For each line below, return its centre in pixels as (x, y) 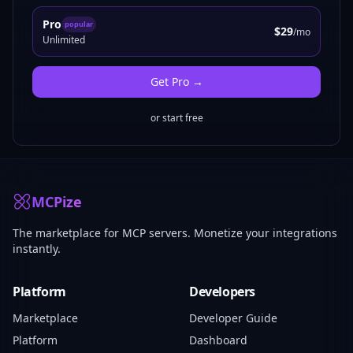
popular (79, 24)
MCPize (57, 202)
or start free (176, 118)
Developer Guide (233, 318)
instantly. (37, 249)
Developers (222, 292)
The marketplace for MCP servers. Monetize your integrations (175, 233)
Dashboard (218, 340)
